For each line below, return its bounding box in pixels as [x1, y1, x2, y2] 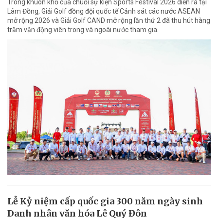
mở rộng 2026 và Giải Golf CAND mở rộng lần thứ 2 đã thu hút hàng [7, 16, 210, 24]
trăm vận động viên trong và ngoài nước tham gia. [7, 25, 159, 34]
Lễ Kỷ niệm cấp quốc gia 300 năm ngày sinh [7, 195, 203, 207]
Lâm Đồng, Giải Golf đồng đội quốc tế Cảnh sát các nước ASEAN [7, 7, 200, 15]
